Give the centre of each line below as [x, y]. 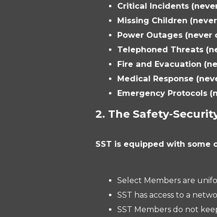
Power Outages [151, 35]
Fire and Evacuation [161, 64]
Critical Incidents [154, 6]
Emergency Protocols [163, 93]
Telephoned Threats [162, 49]
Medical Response [157, 78]
